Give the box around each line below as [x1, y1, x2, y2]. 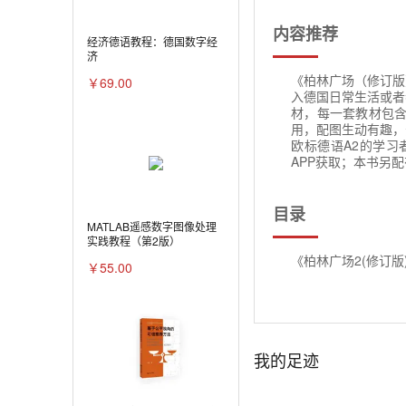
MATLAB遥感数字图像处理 [87, 218, 217, 235]
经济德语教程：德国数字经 [87, 34, 217, 50]
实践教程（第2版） [87, 233, 180, 249]
